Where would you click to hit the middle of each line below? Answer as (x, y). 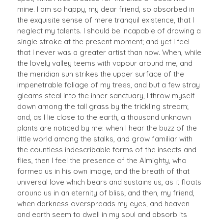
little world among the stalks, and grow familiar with (105, 138)
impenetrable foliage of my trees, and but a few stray (109, 84)
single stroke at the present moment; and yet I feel (103, 41)
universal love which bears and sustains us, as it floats (109, 182)
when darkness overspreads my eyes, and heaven (103, 203)
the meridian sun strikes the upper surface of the (101, 74)
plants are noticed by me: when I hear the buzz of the (107, 128)
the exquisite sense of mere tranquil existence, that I (106, 20)
